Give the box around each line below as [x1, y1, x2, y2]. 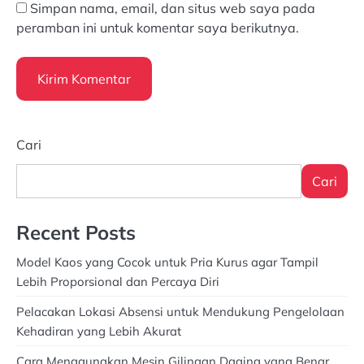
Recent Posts [16, 219, 136, 245]
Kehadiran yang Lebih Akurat [16, 323, 181, 339]
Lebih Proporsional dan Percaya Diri [16, 273, 219, 289]
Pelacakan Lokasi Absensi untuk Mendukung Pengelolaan [16, 303, 344, 319]
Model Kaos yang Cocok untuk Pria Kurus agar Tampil [16, 253, 318, 270]
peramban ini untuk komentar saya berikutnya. [16, 19, 299, 36]
